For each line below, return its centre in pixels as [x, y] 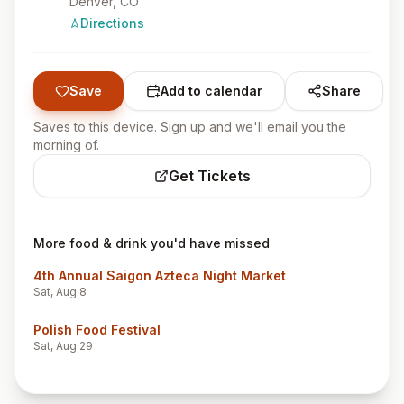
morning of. [66, 145]
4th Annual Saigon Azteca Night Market [160, 275]
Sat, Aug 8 [60, 292]
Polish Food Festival [97, 330]
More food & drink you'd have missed [151, 243]
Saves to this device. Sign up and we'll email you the [190, 127]
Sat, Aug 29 [63, 346]
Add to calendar [211, 91]
